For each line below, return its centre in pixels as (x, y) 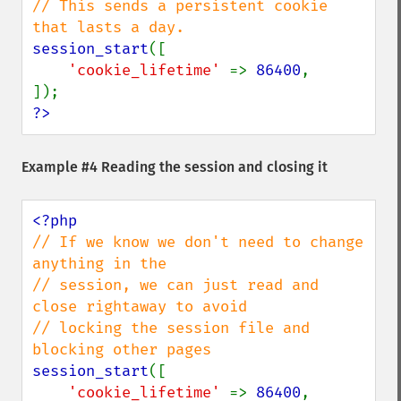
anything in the (99, 264)
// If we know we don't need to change (198, 242)
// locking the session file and (171, 328)
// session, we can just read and (175, 285)
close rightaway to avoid (140, 307)
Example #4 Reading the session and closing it (175, 167)
